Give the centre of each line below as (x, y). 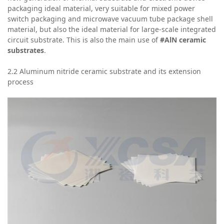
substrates (26, 50)
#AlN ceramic (183, 39)
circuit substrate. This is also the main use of (84, 39)
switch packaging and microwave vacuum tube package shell (110, 18)
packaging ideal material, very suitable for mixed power (101, 8)
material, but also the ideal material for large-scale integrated (112, 29)
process (20, 81)
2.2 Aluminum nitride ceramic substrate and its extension (104, 71)
